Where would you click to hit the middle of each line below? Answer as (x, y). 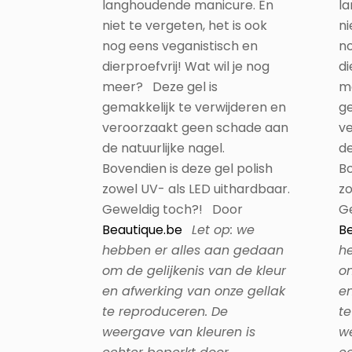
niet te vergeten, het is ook (185, 26)
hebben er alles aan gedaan (193, 250)
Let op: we (223, 230)
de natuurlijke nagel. (163, 148)
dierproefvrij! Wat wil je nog (186, 66)
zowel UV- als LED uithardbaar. (196, 189)
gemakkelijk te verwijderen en (194, 107)
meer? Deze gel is (160, 87)
